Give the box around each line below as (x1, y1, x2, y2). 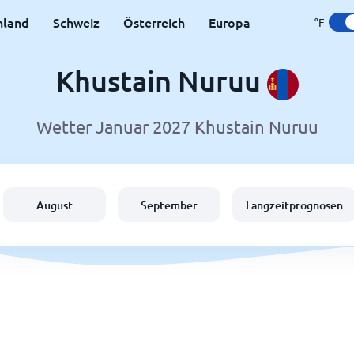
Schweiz (52, 13, 100, 31)
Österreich (122, 13, 185, 31)
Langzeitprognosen (246, 197, 343, 213)
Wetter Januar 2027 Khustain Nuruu (36, 116, 318, 137)
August (36, 197, 73, 213)
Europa (208, 13, 250, 31)
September (141, 197, 198, 213)
